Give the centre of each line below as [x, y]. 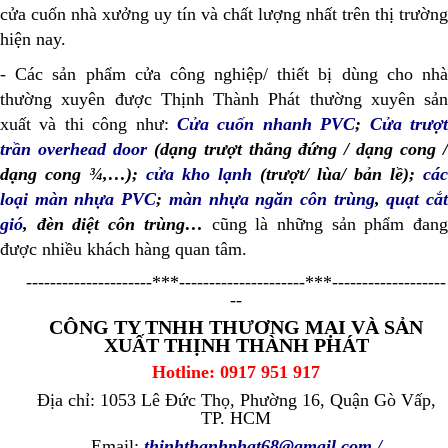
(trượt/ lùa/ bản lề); [337, 174]
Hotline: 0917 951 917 [236, 372]
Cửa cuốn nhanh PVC [266, 124]
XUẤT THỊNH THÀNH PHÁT [236, 345]
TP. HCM [236, 418]
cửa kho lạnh [199, 174]
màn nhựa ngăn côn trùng [271, 199]
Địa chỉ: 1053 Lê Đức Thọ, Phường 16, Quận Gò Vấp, [236, 400]
